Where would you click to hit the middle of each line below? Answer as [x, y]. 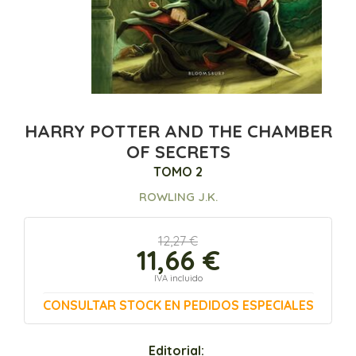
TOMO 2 [178, 172]
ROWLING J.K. [178, 197]
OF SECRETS [178, 152]
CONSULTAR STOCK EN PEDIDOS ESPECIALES [178, 306]
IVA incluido [178, 279]
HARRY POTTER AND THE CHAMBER [178, 132]
